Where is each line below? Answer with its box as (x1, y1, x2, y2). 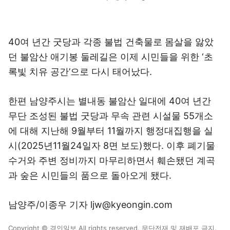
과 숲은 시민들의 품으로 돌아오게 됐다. (8, 170, 171, 181)
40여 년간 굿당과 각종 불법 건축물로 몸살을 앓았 (8, 36, 214, 47)
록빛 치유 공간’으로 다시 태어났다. (8, 66, 152, 77)
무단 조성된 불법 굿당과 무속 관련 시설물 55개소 (8, 110, 213, 121)
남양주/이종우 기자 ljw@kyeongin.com (8, 199, 172, 210)
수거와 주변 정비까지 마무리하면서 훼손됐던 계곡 (8, 155, 215, 166)
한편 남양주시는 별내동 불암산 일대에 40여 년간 (8, 95, 211, 106)
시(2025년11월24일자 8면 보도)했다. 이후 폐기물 (8, 140, 215, 151)
